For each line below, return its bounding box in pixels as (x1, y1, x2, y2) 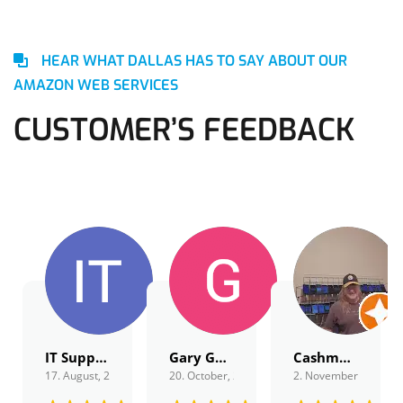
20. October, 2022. (168, 368, 261, 384)
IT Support (95, 348, 107, 367)
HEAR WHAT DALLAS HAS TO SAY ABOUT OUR (41, 50, 347, 70)
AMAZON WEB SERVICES (13, 75, 178, 94)
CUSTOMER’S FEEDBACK (13, 110, 354, 151)
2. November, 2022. (292, 368, 391, 384)
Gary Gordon (214, 348, 227, 367)
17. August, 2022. (45, 368, 131, 384)
